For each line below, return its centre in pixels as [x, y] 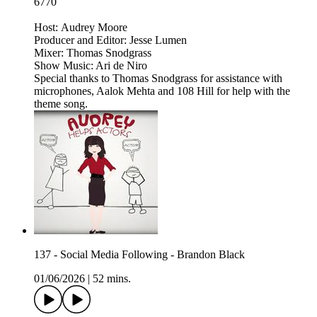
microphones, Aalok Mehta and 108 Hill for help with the [162, 91]
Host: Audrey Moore [81, 28]
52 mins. [112, 279]
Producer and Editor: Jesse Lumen [110, 40]
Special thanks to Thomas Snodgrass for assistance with [158, 79]
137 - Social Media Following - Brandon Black [139, 255]
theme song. [61, 104]
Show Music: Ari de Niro [91, 66]
